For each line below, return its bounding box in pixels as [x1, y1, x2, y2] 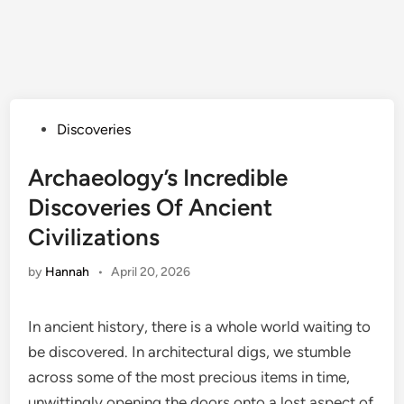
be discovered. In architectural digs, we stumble [28, 343, 352, 361]
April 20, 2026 [110, 264, 190, 280]
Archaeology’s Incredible [28, 163, 289, 192]
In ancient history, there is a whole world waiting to [28, 317, 372, 335]
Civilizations [28, 223, 161, 252]
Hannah [45, 264, 90, 280]
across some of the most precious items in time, [28, 368, 351, 386]
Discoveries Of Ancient [28, 193, 273, 222]
